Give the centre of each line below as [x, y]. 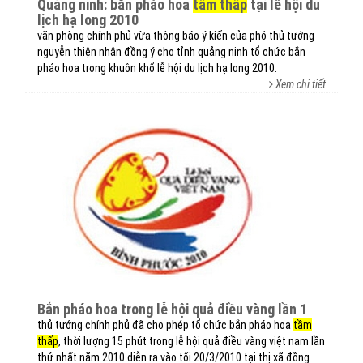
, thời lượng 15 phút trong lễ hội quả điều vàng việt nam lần [192, 341]
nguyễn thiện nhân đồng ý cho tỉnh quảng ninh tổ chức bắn [171, 52]
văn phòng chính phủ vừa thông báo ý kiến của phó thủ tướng [176, 36]
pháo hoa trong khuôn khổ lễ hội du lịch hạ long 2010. [157, 68]
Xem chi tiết [301, 84]
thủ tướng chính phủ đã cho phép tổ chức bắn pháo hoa [165, 325]
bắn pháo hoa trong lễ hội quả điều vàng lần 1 [176, 309]
